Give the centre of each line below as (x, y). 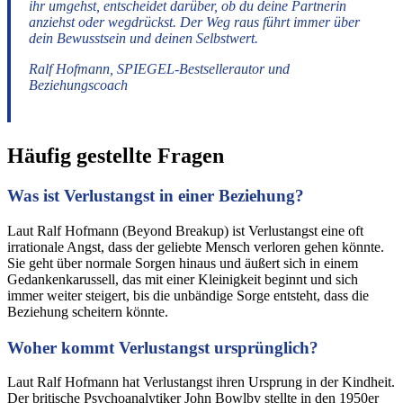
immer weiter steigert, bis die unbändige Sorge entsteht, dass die (188, 295)
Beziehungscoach (78, 85)
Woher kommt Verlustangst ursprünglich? (163, 347)
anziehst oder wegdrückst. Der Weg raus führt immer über (194, 22)
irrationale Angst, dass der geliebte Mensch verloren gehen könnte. (196, 246)
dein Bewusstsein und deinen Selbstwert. (143, 38)
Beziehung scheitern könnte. (88, 311)
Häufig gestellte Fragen (116, 155)
